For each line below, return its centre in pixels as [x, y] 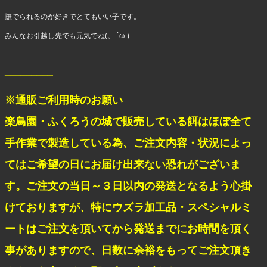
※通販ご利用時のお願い [64, 100]
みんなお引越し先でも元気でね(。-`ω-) [67, 36]
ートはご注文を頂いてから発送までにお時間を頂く [128, 229]
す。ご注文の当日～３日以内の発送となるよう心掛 [128, 186]
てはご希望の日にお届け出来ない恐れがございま [123, 165]
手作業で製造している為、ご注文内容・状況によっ [128, 143]
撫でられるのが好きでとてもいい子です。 [73, 17]
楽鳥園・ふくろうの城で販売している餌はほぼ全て [128, 122]
